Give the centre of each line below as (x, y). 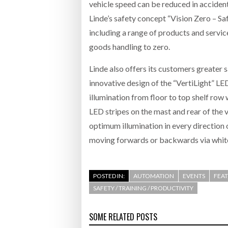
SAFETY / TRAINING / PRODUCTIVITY (143, 188)
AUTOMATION (154, 176)
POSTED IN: (109, 176)
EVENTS (194, 176)
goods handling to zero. (130, 47)
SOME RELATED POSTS (123, 217)
